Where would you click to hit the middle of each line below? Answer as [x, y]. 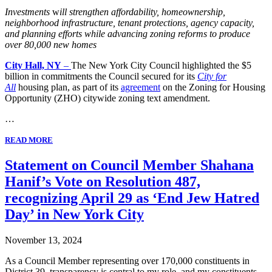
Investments [29, 12]
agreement [141, 87]
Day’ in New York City [74, 214]
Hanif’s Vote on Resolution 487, [103, 181]
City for [212, 76]
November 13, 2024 [43, 240]
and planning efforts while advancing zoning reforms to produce [127, 34]
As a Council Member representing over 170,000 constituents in [127, 260]
